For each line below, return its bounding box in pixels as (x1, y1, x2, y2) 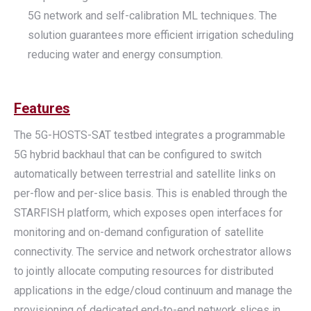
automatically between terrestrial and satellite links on (14, 167, 276, 180)
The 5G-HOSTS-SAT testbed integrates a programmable (14, 128, 285, 142)
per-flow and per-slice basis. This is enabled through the (14, 187, 287, 200)
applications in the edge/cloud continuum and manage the (14, 284, 292, 297)
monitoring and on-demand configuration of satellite (14, 226, 264, 239)
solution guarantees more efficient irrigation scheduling (28, 28, 294, 42)
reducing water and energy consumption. (28, 48, 223, 61)
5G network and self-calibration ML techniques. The (28, 9, 277, 22)
